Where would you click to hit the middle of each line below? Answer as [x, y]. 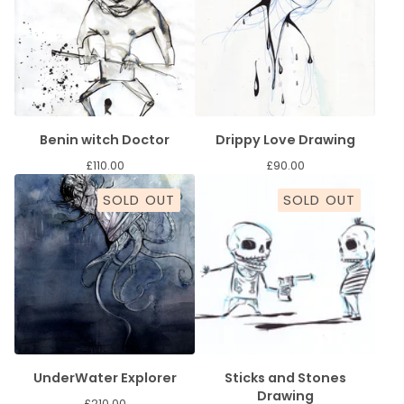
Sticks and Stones [285, 378]
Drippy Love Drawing [285, 140]
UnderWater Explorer [105, 378]
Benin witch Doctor [105, 140]
